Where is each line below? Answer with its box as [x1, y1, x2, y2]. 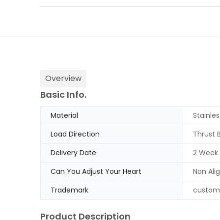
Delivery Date [51, 148, 96, 158]
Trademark [51, 185, 88, 195]
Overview [45, 73, 82, 84]
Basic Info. [40, 88, 86, 101]
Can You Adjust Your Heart [51, 166, 141, 177]
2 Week [192, 148, 218, 158]
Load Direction [51, 129, 100, 139]
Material [51, 110, 78, 121]
